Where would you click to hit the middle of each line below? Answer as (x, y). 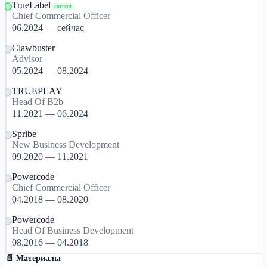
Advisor (27, 59)
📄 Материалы (33, 258)
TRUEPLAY (37, 91)
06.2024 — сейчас (48, 28)
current (63, 7)
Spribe (24, 134)
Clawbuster (33, 48)
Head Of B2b (38, 102)
